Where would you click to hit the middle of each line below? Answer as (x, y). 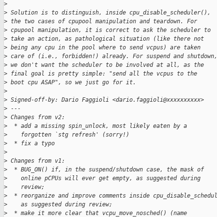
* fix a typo (31, 144)
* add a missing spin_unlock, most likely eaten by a (97, 126)
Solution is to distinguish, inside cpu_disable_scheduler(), (109, 13)
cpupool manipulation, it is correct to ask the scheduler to (109, 30)
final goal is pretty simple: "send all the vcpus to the (102, 74)
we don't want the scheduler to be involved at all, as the (106, 65)
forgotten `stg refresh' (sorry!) (68, 135)
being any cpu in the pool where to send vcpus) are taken (104, 48)
